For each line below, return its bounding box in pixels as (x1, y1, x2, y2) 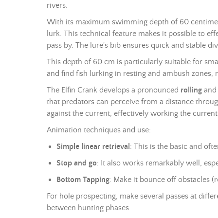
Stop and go (56, 159, 97, 167)
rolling (181, 86, 202, 94)
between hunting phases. (47, 203, 131, 212)
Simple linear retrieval (56, 142, 130, 151)
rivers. (47, 1, 68, 10)
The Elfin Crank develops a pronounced (47, 86, 181, 94)
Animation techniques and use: (47, 126, 153, 134)
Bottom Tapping (56, 175, 109, 184)
